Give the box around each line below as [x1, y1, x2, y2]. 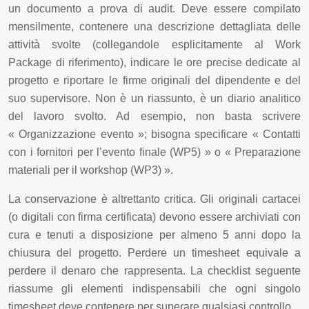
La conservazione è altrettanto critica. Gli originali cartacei [8, 192, 301, 205]
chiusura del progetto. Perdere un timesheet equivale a [8, 246, 301, 259]
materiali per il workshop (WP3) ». [8, 163, 173, 176]
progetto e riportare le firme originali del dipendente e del [8, 74, 301, 86]
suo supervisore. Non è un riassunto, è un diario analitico [8, 92, 301, 104]
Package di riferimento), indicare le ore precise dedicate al [8, 56, 301, 68]
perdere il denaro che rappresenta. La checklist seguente [8, 264, 301, 277]
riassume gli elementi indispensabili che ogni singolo [8, 282, 301, 295]
